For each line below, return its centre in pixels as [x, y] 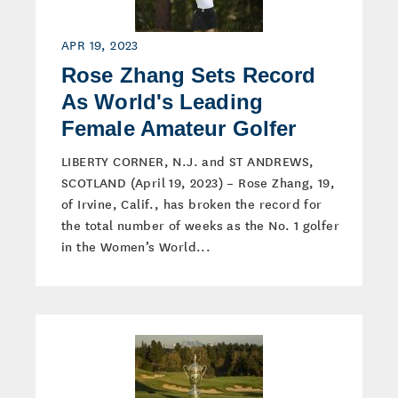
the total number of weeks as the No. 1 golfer [200, 225]
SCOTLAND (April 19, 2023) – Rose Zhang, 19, [199, 182]
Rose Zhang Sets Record [189, 75]
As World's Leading [162, 102]
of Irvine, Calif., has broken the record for [192, 203]
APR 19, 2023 [100, 44]
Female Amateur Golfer [179, 128]
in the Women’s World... [136, 246]
